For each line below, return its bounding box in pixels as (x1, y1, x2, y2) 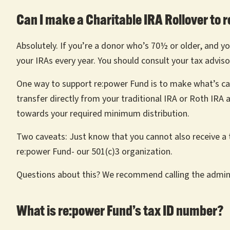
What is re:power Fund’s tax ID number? (16, 205, 223, 219)
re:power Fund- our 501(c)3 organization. (16, 145, 172, 158)
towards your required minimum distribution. (16, 107, 189, 120)
